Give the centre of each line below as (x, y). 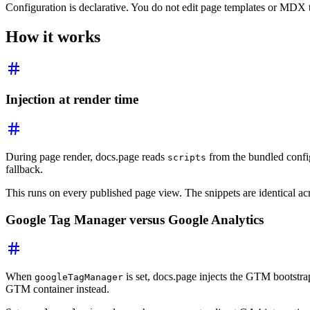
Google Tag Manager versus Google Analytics (135, 219)
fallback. (24, 169)
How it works (53, 36)
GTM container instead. (57, 289)
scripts (187, 157)
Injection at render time (72, 100)
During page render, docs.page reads (86, 156)
